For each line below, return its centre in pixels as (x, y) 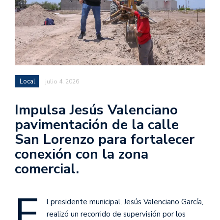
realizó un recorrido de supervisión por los (116, 214)
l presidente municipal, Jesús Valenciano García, (125, 202)
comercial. (47, 169)
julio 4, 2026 (62, 81)
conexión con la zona (82, 154)
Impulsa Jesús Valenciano (96, 110)
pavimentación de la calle (97, 124)
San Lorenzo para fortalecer (105, 139)
